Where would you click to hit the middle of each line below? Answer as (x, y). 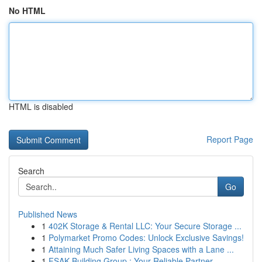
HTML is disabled (41, 106)
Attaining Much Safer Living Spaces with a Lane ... (141, 249)
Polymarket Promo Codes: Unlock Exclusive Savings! (146, 237)
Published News (48, 214)
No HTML (27, 11)
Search (31, 171)
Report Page (230, 139)
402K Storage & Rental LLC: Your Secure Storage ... (145, 226)
